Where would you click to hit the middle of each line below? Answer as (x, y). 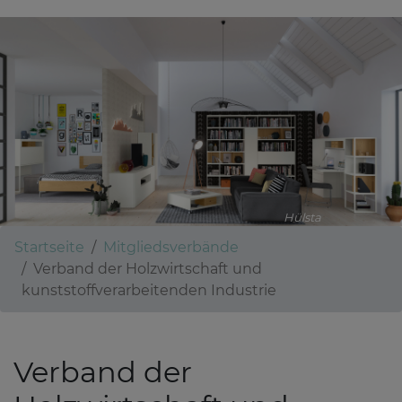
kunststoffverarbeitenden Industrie (149, 291)
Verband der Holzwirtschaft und (148, 269)
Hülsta (303, 218)
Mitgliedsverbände (171, 248)
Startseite (49, 248)
